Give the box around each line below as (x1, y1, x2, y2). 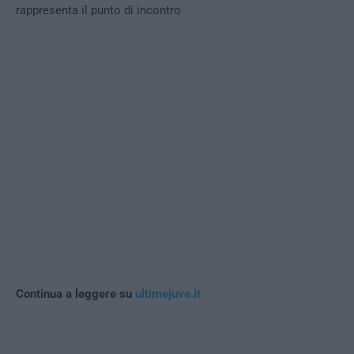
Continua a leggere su (16, 287, 135, 302)
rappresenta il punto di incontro (16, 3, 181, 18)
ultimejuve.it (135, 287, 201, 302)
